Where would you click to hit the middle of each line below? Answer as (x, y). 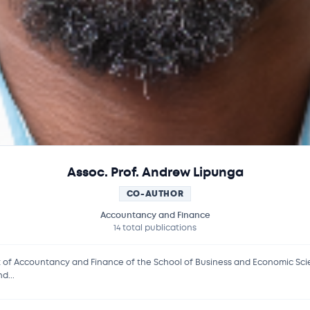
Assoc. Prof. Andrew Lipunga (155, 172)
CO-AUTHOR (155, 194)
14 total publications (155, 228)
